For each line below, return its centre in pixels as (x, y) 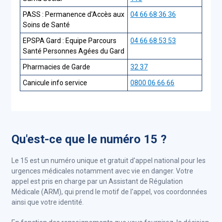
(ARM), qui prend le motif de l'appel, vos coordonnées (124, 192)
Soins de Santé (46, 25)
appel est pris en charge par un (60, 181)
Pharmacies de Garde (56, 67)
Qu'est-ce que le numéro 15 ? (89, 139)
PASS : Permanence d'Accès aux (74, 14)
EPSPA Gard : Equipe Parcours (70, 41)
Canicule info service (55, 83)
